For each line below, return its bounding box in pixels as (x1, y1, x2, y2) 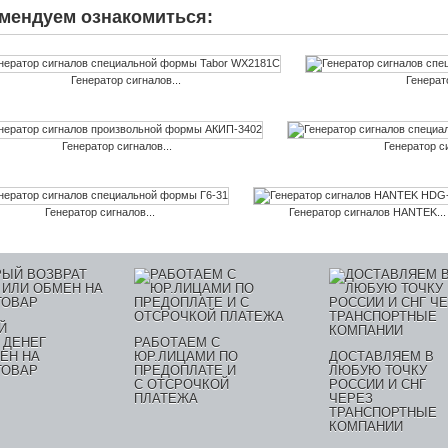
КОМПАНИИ (329, 419, 403, 434)
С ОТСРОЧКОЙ (134, 377, 229, 392)
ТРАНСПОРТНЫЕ (329, 405, 437, 420)
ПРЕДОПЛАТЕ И (134, 363, 236, 378)
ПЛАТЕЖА (134, 391, 198, 406)
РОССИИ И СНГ (329, 377, 426, 392)
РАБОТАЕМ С (134, 335, 220, 350)
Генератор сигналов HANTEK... (289, 206, 446, 218)
